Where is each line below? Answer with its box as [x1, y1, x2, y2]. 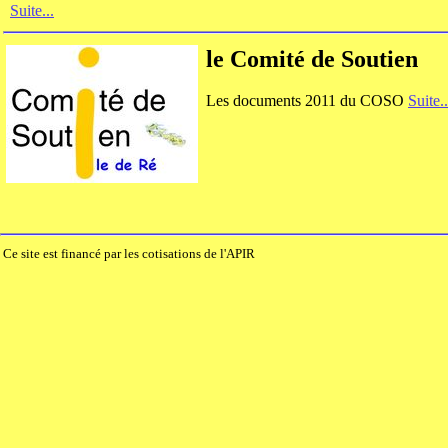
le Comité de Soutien [206, 46, 418, 72]
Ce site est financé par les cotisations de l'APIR [3, 247, 255, 261]
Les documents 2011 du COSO [206, 92, 408, 109]
